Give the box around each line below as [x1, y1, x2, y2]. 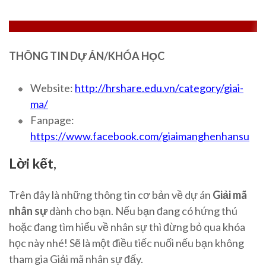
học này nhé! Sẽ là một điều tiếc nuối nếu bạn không [9, 236, 244, 250]
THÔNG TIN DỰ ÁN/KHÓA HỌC [9, 49, 164, 63]
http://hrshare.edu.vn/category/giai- [75, 81, 243, 95]
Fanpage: [30, 113, 74, 127]
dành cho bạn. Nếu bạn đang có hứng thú [47, 204, 237, 218]
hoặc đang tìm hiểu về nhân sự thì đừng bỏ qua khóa [9, 220, 245, 234]
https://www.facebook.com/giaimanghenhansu [30, 129, 249, 143]
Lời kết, [9, 155, 56, 172]
